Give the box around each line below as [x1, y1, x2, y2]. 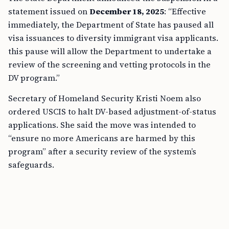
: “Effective [164, 6, 206, 17]
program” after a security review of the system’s [8, 146, 196, 157]
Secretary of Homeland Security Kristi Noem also [8, 93, 201, 104]
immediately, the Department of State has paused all [8, 19, 214, 30]
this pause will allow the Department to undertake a [8, 45, 212, 57]
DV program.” [8, 72, 60, 83]
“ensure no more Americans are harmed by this [8, 132, 195, 144]
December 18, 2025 [89, 6, 164, 17]
